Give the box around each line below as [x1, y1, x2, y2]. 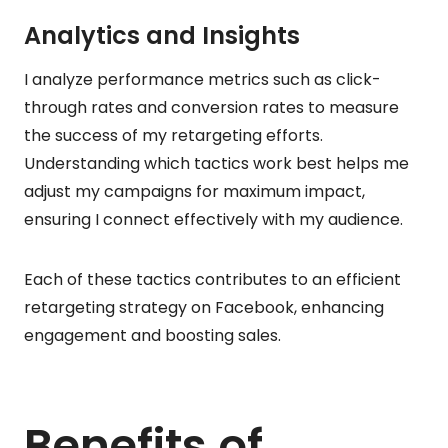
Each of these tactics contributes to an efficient [24, 267, 401, 291]
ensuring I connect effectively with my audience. [24, 207, 403, 231]
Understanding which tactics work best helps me [24, 151, 409, 175]
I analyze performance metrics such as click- [24, 67, 381, 91]
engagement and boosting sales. [24, 323, 281, 347]
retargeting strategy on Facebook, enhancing [24, 295, 384, 319]
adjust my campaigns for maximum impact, [24, 179, 365, 203]
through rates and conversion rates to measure [24, 95, 399, 119]
